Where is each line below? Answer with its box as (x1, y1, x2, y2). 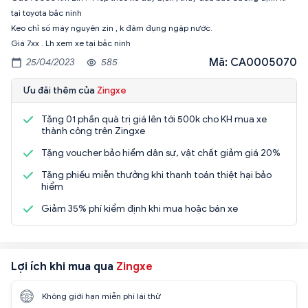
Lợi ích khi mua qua (11, 259, 116, 274)
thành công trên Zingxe (41, 124, 145, 137)
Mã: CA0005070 (209, 55, 297, 69)
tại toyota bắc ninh (11, 7, 82, 18)
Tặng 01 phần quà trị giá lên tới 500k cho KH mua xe (41, 113, 267, 125)
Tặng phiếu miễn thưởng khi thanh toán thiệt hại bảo (41, 168, 272, 181)
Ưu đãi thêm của (23, 84, 97, 96)
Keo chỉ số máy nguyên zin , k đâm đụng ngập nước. (11, 22, 212, 33)
